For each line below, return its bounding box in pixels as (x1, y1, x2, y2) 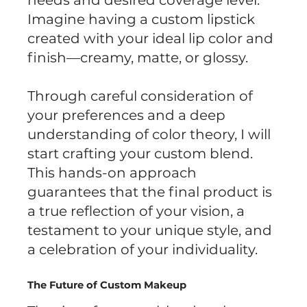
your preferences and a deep (27, 107, 226, 124)
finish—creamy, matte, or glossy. (27, 49, 249, 66)
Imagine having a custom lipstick (27, 11, 256, 28)
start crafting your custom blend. (27, 145, 254, 162)
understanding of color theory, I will (27, 126, 271, 143)
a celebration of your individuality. (27, 241, 258, 258)
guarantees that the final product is (27, 184, 273, 201)
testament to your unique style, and (27, 222, 273, 239)
